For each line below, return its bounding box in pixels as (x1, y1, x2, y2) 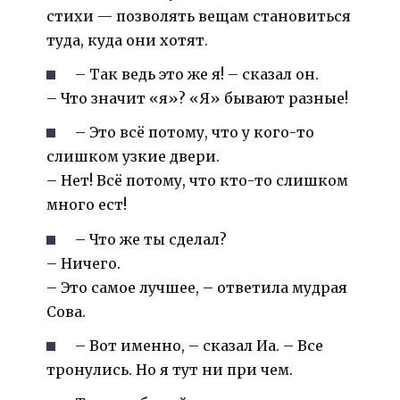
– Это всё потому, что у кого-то (75, 123, 315, 142)
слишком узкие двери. (46, 147, 220, 166)
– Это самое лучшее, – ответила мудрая (46, 278, 347, 296)
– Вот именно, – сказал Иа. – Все (75, 336, 324, 354)
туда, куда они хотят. (46, 30, 208, 49)
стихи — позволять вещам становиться (46, 6, 351, 25)
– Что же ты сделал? (75, 229, 228, 248)
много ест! (46, 196, 127, 214)
